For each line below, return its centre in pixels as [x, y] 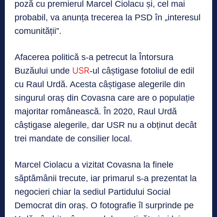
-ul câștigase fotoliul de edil [142, 70]
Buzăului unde [43, 70]
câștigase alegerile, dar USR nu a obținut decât [106, 125]
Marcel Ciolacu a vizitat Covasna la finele [94, 164]
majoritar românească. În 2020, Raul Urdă [96, 111]
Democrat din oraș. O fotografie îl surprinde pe [104, 205]
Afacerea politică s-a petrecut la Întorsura [94, 57]
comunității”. [38, 31]
